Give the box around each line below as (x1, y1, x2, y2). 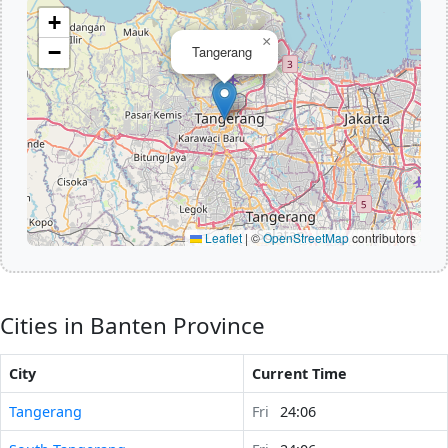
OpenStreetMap (263, 228, 349, 246)
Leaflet (202, 228, 242, 246)
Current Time (252, 363, 347, 383)
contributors (349, 228, 416, 246)
